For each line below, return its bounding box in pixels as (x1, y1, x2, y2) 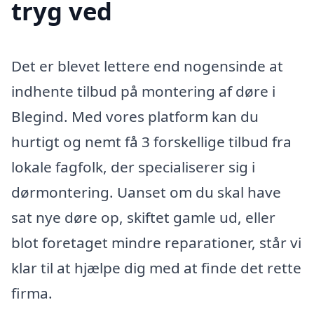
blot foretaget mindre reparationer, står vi (11, 232, 301, 252)
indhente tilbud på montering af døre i (11, 81, 275, 101)
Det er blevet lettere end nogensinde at (11, 55, 283, 76)
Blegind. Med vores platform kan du (11, 106, 259, 126)
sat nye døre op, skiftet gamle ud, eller (11, 207, 275, 227)
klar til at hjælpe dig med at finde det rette (11, 257, 301, 278)
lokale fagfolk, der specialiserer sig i (11, 156, 255, 177)
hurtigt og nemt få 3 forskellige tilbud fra (11, 131, 292, 151)
